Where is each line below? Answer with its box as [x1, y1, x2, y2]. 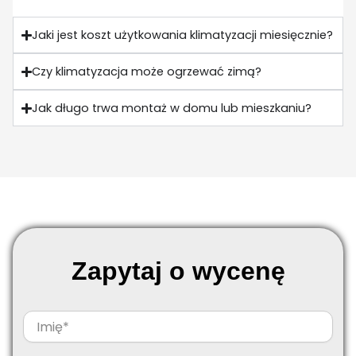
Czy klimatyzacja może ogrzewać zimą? [32, 64, 262, 80]
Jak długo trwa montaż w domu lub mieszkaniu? [32, 100, 312, 117]
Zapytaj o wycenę [71, 257, 285, 286]
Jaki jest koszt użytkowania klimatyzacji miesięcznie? [32, 27, 334, 44]
